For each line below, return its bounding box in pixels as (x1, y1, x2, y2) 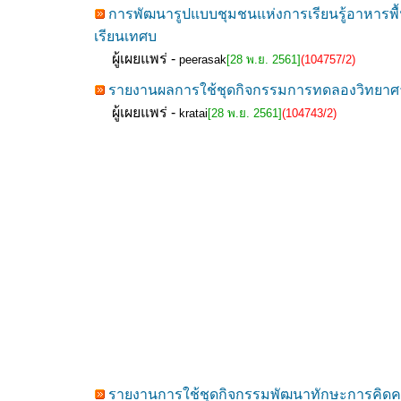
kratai (179, 107, 208, 120)
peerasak (179, 53, 226, 66)
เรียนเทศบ (94, 29, 157, 44)
